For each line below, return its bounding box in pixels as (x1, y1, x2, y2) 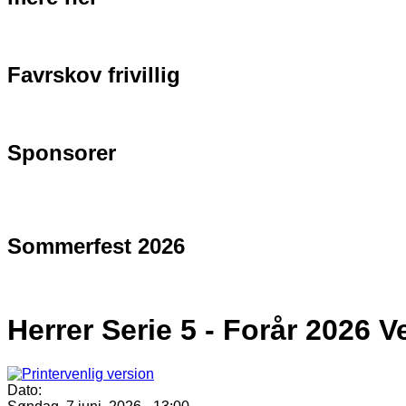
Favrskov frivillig (7, 62, 180, 87)
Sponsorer (7, 140, 116, 165)
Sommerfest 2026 (7, 234, 185, 259)
